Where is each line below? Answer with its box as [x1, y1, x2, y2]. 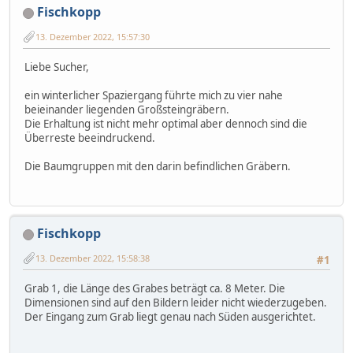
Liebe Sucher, [24, 59, 89, 74]
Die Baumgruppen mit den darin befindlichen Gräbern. [24, 158, 291, 173]
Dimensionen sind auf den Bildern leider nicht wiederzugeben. [24, 295, 327, 310]
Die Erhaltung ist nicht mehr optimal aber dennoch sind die [24, 116, 307, 131]
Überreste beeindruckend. [24, 130, 155, 145]
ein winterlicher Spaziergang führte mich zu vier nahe [24, 87, 283, 102]
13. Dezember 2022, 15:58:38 [35, 251, 150, 264]
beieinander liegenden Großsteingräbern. [24, 102, 229, 117]
